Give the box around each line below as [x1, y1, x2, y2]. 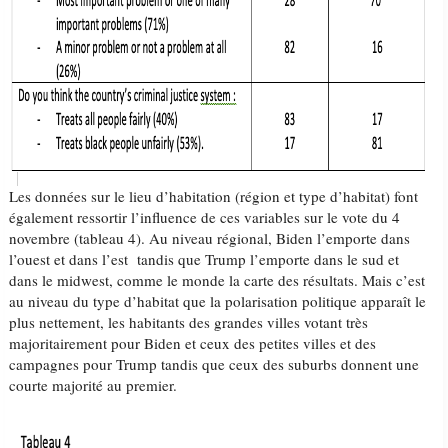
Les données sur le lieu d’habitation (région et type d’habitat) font [9, 186, 419, 206]
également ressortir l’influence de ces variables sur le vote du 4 [9, 207, 401, 227]
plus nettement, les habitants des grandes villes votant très [9, 312, 369, 332]
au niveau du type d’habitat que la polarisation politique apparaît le [9, 291, 427, 311]
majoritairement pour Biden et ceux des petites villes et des [9, 333, 377, 353]
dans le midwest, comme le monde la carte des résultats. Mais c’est [9, 270, 426, 290]
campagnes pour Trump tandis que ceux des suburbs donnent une [9, 354, 420, 374]
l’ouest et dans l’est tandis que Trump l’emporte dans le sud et [9, 249, 400, 269]
